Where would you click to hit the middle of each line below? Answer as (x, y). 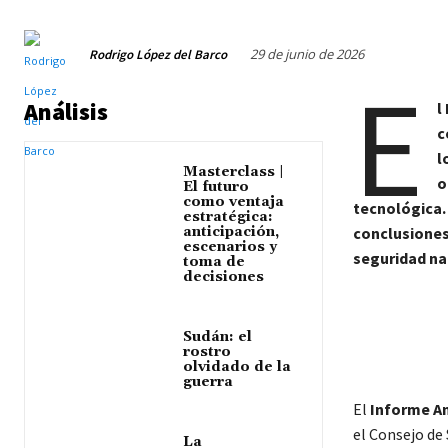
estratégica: (228, 217)
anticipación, (231, 232)
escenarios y (230, 247)
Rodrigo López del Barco (158, 55)
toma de (214, 262)
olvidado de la (237, 367)
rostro (207, 352)
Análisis (66, 112)
